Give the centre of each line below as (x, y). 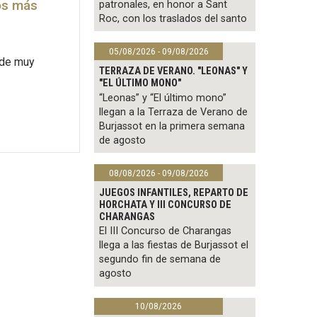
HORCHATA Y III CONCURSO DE (166, 204)
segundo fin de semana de (160, 260)
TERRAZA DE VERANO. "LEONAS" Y (174, 71)
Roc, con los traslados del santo (173, 19)
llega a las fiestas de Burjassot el (174, 246)
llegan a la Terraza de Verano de (174, 112)
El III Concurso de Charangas (166, 231)
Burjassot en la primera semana (172, 126)
